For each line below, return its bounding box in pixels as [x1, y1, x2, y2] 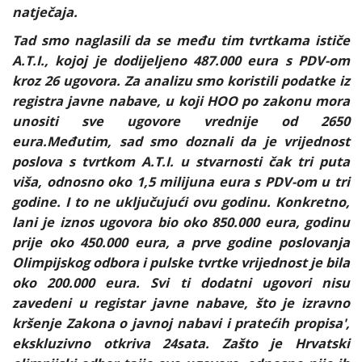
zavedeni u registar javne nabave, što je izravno [12, 294, 350, 313]
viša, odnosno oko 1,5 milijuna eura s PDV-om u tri [12, 173, 350, 192]
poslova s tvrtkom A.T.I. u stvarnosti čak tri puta [12, 153, 350, 171]
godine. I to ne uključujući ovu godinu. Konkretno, [12, 193, 350, 212]
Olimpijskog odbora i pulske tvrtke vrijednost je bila [12, 254, 350, 272]
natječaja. [12, 3, 78, 22]
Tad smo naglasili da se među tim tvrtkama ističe [12, 32, 350, 50]
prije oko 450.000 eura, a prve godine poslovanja [12, 234, 350, 252]
